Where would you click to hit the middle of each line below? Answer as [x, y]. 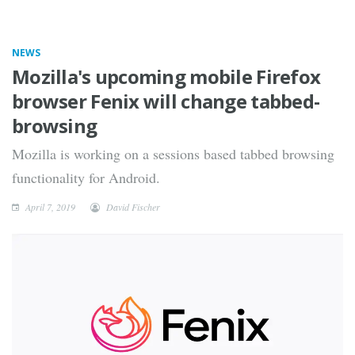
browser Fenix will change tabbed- [166, 101]
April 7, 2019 [49, 207]
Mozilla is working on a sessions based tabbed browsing [173, 154]
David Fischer [133, 207]
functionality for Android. [86, 177]
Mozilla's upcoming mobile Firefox [166, 76]
